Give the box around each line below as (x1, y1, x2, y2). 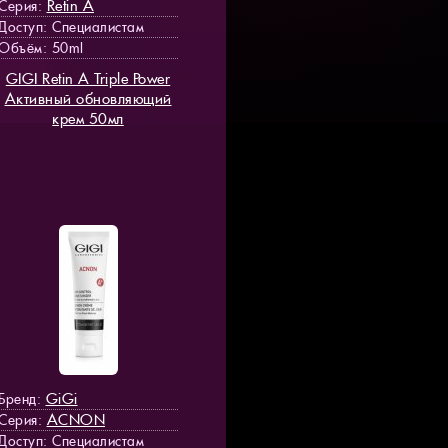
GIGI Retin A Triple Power (5, 68, 171, 88)
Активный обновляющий (4, 88, 172, 108)
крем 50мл (52, 108, 124, 128)
